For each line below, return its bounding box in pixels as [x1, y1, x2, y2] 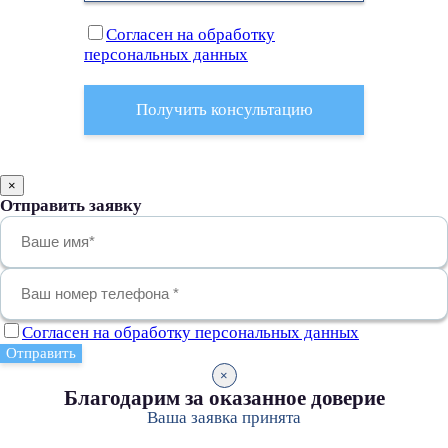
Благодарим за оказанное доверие [63, 385, 385, 410]
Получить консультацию [135, 100, 313, 119]
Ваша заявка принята [147, 407, 301, 427]
